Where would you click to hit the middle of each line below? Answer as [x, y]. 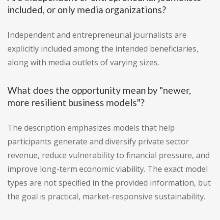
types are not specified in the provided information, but [109, 183]
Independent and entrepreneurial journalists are [97, 35]
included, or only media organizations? [87, 10]
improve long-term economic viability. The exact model [108, 169]
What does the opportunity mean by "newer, [99, 90]
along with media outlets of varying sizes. [83, 63]
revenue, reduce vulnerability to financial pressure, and [109, 155]
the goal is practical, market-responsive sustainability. [106, 197]
